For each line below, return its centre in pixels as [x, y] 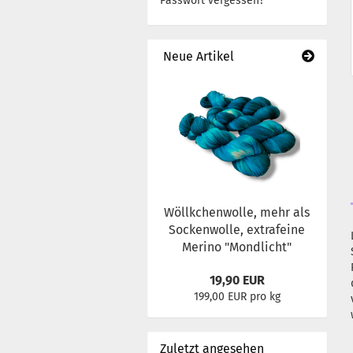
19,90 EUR [237, 280]
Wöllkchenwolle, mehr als [237, 212]
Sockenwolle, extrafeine [237, 230]
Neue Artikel [197, 56]
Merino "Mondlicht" [237, 247]
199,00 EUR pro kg [237, 297]
